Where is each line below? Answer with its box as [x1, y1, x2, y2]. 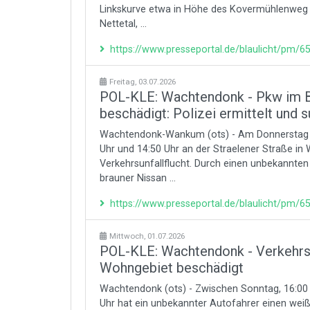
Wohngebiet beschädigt [100, 259, 244, 276]
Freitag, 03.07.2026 [109, 77, 176, 86]
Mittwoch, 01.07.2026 [109, 231, 185, 241]
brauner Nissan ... [100, 172, 176, 184]
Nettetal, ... [100, 18, 147, 30]
